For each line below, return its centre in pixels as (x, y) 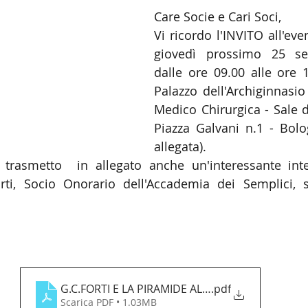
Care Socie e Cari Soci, (218, 16)
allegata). (180, 146)
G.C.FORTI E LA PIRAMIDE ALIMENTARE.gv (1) (173, 289)
